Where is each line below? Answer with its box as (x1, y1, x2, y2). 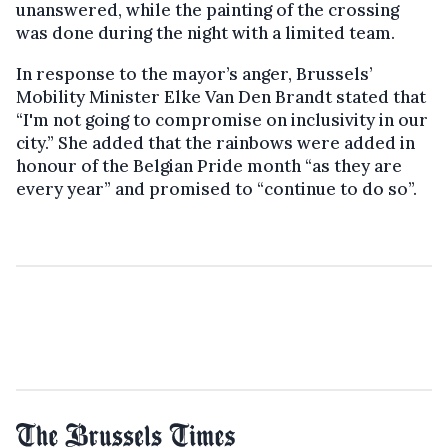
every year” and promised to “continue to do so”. (16, 178, 417, 201)
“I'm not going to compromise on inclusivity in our (16, 109, 428, 132)
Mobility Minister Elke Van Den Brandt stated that (16, 86, 426, 109)
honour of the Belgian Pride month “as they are (16, 155, 402, 178)
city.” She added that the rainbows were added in (16, 132, 415, 155)
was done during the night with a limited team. (16, 22, 395, 45)
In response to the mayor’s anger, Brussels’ (16, 63, 372, 86)
